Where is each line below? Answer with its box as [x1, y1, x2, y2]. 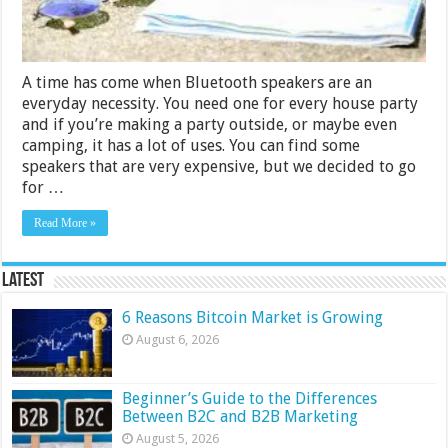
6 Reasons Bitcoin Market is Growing [122, 307, 384, 327]
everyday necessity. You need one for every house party [22, 93, 419, 113]
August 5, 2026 [136, 430, 220, 446]
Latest [2, 270, 45, 291]
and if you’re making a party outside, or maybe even [22, 114, 398, 134]
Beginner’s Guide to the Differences [122, 388, 378, 408]
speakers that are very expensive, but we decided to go [22, 156, 417, 176]
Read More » [34, 215, 97, 230]
